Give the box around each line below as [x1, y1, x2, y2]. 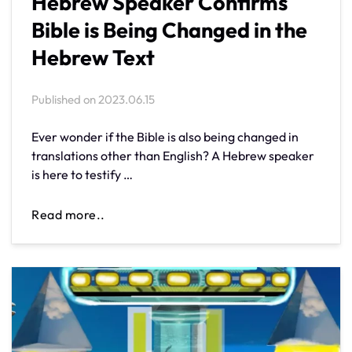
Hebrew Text [31, 43, 155, 71]
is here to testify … [31, 166, 133, 182]
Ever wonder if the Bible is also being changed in [31, 128, 299, 145]
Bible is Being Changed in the [31, 16, 307, 43]
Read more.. [31, 206, 105, 222]
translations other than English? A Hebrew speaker [31, 147, 314, 163]
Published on [31, 91, 98, 107]
